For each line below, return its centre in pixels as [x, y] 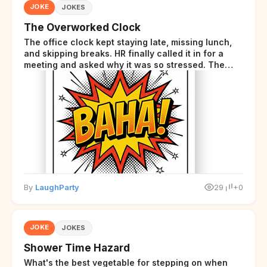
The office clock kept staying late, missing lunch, [128, 42]
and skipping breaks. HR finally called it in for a [124, 53]
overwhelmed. [54, 87]
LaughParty [57, 187]
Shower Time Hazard [77, 248]
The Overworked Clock [82, 27]
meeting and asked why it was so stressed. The [124, 64]
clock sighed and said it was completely [108, 76]
